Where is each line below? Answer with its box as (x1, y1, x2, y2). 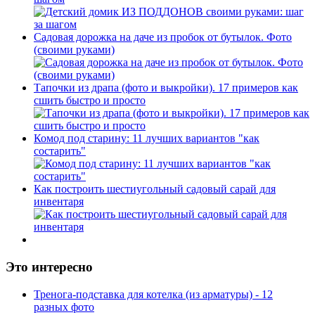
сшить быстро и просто (34, 94, 146, 107)
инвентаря (34, 195, 84, 208)
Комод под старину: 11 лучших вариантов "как (34, 132, 259, 145)
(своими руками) (34, 44, 115, 56)
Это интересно (6, 259, 93, 274)
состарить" (34, 145, 86, 157)
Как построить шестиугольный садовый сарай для (34, 183, 276, 195)
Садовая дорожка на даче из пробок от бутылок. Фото (34, 31, 292, 44)
